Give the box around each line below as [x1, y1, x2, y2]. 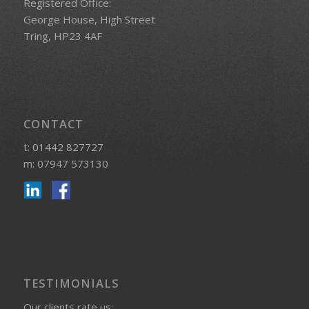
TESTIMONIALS [23, 275, 119, 291]
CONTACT [23, 115, 83, 132]
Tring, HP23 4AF [23, 28, 102, 43]
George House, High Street [23, 12, 155, 26]
